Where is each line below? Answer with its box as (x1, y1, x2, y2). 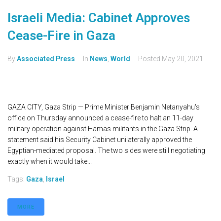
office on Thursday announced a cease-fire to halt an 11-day (7, 114, 193, 122)
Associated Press (17, 55, 75, 63)
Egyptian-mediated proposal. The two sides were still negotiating (7, 147, 205, 155)
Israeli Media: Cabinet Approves (7, 10, 190, 26)
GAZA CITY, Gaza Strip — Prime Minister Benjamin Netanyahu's (7, 103, 200, 111)
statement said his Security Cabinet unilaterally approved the (7, 136, 192, 144)
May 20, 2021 (162, 55, 203, 63)
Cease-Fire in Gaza (7, 28, 115, 43)
